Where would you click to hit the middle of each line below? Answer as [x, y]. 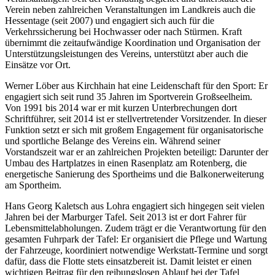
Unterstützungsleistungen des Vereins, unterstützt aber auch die [126, 54]
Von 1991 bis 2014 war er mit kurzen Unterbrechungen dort [121, 108]
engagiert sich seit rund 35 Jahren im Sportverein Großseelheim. [129, 97]
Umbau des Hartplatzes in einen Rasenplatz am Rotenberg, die [126, 163]
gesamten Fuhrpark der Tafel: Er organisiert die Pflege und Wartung [136, 239]
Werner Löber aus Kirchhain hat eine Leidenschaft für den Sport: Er [136, 86]
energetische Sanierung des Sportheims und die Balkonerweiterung [134, 174]
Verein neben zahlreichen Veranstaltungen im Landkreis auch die [130, 10]
